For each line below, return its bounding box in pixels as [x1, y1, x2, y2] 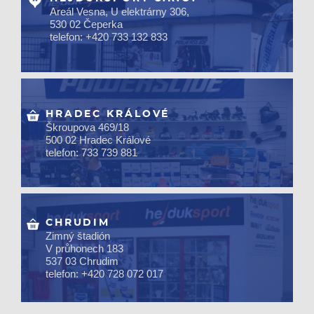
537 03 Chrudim [45, 254, 118, 267]
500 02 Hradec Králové [45, 133, 151, 146]
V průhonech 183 [45, 242, 123, 254]
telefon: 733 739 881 [45, 146, 137, 158]
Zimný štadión [45, 229, 110, 242]
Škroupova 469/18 [45, 121, 129, 133]
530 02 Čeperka [49, 18, 123, 31]
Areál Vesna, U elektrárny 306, [49, 6, 189, 18]
